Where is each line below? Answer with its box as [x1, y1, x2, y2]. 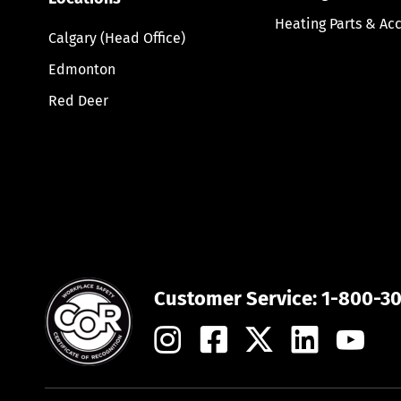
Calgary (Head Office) [47, 29, 185, 47]
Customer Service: [153, 286, 321, 311]
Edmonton [47, 60, 115, 78]
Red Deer [47, 91, 108, 109]
